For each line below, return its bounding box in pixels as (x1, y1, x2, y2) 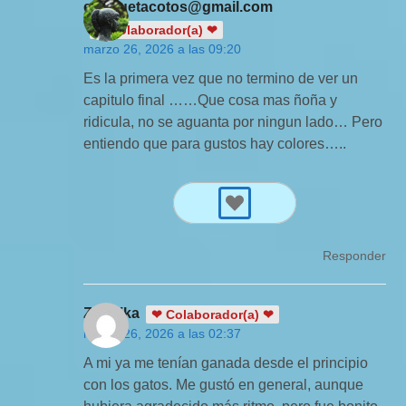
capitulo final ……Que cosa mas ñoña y (83, 92, 338, 108)
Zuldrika (83, 304, 140, 321)
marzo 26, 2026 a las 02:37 (83, 325, 242, 341)
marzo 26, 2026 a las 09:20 (83, 41, 242, 56)
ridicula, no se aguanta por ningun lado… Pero (83, 113, 383, 130)
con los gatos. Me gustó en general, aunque (83, 376, 364, 392)
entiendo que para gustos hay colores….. (83, 135, 347, 151)
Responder (322, 247, 386, 263)
